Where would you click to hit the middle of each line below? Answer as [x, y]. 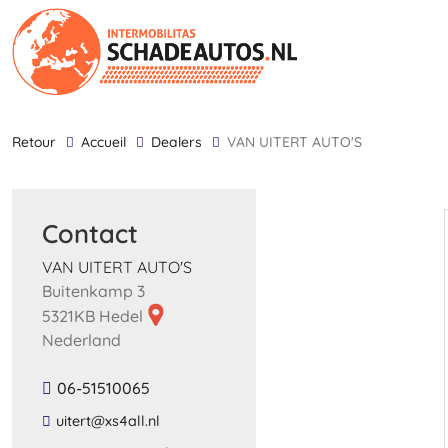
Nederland [81, 339]
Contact [90, 233]
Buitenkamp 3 [93, 290]
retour [38, 142]
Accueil [108, 142]
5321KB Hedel [94, 315]
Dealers [181, 142]
